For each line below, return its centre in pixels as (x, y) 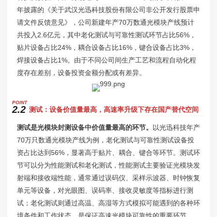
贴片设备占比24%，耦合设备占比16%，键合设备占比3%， (107, 47)
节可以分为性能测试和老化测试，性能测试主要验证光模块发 (108, 165)
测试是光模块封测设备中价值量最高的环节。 (85, 127)
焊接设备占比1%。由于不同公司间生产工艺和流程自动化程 (107, 60)
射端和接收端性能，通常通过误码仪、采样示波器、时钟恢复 (108, 178)
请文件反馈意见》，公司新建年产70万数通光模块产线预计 (106, 22)
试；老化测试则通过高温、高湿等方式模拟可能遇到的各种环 (108, 203)
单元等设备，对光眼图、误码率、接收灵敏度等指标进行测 (105, 190)
